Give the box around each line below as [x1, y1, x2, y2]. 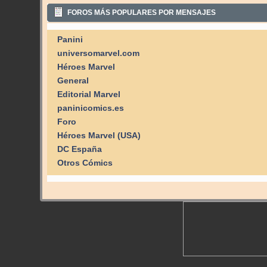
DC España [57, 145, 102, 154]
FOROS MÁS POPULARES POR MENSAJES [67, 8, 216, 17]
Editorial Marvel [57, 90, 120, 100]
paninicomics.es [57, 104, 124, 113]
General [57, 76, 89, 86]
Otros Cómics [57, 159, 113, 168]
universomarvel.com [57, 49, 139, 58]
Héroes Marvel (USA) [57, 131, 141, 141]
